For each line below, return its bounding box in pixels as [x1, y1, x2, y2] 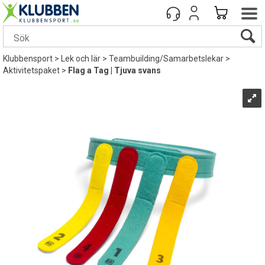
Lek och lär [61, 54, 101, 63]
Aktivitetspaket [3, 66, 60, 75]
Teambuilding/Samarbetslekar [109, 54, 224, 63]
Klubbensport [3, 54, 53, 63]
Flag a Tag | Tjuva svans [68, 66, 161, 75]
